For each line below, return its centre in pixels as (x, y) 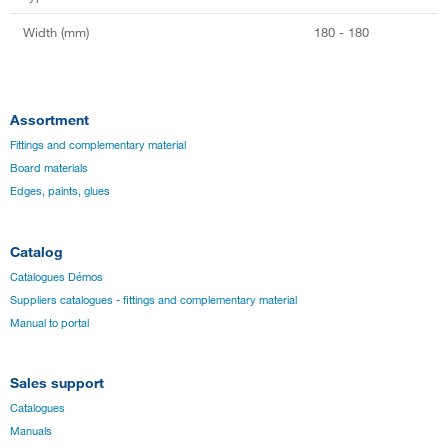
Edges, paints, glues (60, 191)
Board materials (49, 168)
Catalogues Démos (56, 276)
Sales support (57, 383)
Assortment (49, 120)
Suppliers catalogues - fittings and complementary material (153, 299)
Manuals (31, 431)
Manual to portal (49, 322)
